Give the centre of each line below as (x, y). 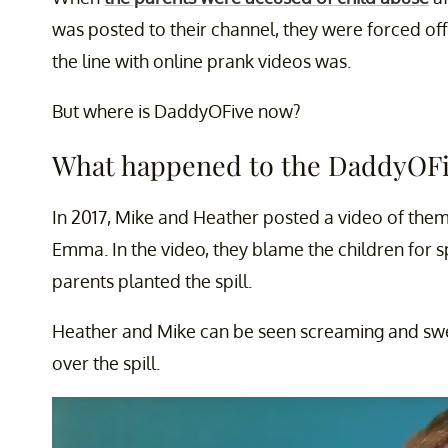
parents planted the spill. (152, 281)
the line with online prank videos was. (201, 61)
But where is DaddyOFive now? (176, 111)
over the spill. (106, 363)
